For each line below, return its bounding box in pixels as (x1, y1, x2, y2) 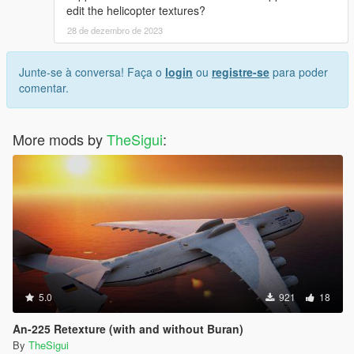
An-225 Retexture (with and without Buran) (13, 320, 243, 337)
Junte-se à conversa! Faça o (19, 63, 165, 80)
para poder (269, 63, 328, 80)
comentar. (19, 79, 69, 96)
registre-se (212, 63, 269, 80)
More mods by (13, 128, 107, 149)
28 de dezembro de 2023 (67, 23, 163, 36)
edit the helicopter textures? (66, 2, 205, 18)
